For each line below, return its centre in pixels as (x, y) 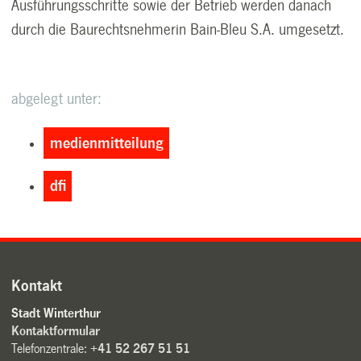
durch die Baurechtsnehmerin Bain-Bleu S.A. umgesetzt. (178, 30)
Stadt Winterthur (56, 313)
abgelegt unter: (57, 100)
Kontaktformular (56, 331)
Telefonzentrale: (51, 349)
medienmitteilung (106, 143)
